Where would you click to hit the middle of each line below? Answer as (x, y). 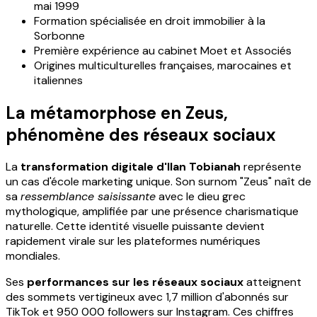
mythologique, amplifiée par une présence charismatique (152, 212)
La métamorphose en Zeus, (117, 113)
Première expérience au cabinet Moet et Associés (163, 50)
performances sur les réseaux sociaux (135, 282)
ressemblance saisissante (88, 197)
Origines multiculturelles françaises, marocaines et (163, 65)
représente (271, 167)
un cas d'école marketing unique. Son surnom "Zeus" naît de (158, 182)
